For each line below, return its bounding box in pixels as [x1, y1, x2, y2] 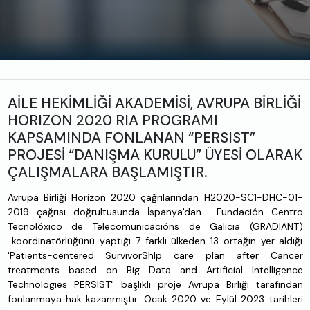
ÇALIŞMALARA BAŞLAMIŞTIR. [7, 163, 208, 182]
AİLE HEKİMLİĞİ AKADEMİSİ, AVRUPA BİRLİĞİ [7, 93, 301, 113]
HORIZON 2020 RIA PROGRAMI [7, 111, 218, 130]
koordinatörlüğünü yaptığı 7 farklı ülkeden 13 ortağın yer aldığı [7, 235, 303, 248]
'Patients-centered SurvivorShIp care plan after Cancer [7, 249, 303, 262]
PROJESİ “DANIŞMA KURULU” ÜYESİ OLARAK [7, 145, 302, 165]
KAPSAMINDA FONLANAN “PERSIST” [7, 128, 255, 147]
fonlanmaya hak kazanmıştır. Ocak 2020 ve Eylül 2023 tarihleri [7, 293, 303, 306]
